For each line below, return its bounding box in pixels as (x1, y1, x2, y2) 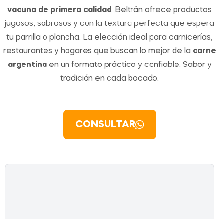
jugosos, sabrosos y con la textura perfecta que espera (5, 20, 214, 28)
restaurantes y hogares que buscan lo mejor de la (3, 47, 193, 56)
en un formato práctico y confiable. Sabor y (46, 61, 212, 69)
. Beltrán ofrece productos (111, 6, 212, 15)
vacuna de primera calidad (7, 6, 111, 15)
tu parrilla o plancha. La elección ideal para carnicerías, (6, 34, 213, 42)
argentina (7, 61, 47, 69)
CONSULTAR (75, 120, 135, 130)
